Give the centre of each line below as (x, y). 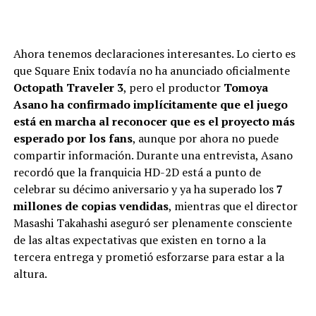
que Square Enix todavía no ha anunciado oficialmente (151, 71)
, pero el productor (173, 88)
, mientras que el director (233, 206)
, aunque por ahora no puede (205, 139)
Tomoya (245, 88)
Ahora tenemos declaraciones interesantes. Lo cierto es (154, 54)
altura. (30, 274)
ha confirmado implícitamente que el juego (169, 105)
